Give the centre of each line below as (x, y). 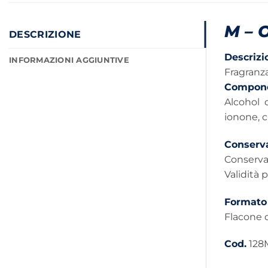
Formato (245, 202)
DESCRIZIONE (45, 34)
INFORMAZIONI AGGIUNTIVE (69, 60)
